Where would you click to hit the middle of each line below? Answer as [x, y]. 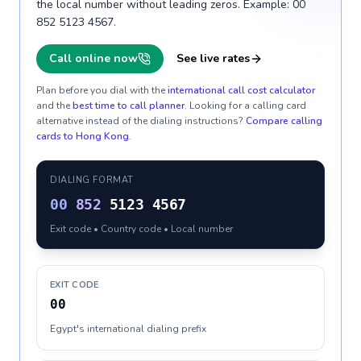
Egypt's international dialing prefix [128, 329]
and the [53, 106]
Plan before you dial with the [101, 90]
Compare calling [284, 121]
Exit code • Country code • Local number [141, 229]
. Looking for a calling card [245, 106]
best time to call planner [129, 106]
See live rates [213, 58]
